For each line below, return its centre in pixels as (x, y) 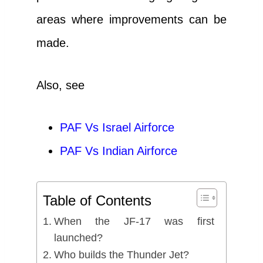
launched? (78, 237)
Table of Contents (97, 200)
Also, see (60, 85)
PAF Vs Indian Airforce (119, 151)
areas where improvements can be (131, 19)
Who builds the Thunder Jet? (121, 254)
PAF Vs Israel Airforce (117, 127)
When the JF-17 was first (134, 221)
